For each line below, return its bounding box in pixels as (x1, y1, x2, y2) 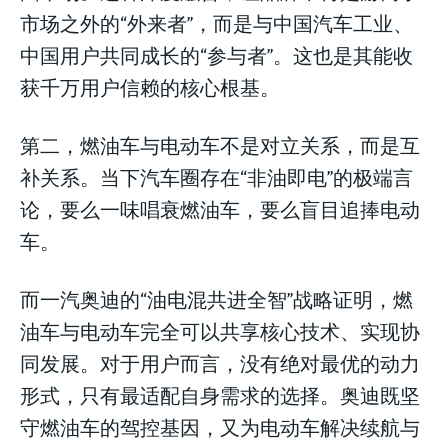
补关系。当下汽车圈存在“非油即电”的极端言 (20, 163, 413, 189)
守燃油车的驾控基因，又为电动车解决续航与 (20, 413, 420, 439)
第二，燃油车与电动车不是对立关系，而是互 (20, 131, 420, 157)
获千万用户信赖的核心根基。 (20, 73, 280, 99)
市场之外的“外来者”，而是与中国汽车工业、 (20, 9, 413, 35)
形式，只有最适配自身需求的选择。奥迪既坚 (20, 381, 420, 407)
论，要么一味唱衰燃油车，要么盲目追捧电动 (20, 195, 420, 221)
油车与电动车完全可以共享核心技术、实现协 (20, 317, 420, 343)
